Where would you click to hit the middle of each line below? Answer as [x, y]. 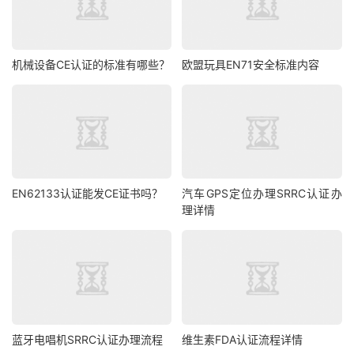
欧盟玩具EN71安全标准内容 [251, 64]
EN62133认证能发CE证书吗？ [87, 194]
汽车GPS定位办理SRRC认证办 [262, 194]
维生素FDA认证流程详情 [243, 339]
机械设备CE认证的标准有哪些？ [91, 64]
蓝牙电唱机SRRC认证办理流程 [87, 339]
